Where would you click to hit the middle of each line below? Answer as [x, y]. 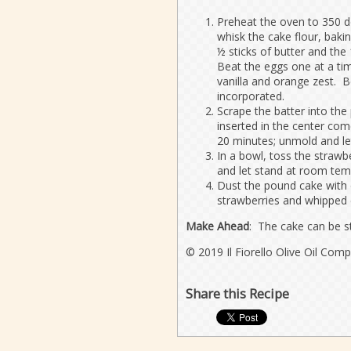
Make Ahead [217, 226]
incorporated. [250, 96]
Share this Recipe [237, 293]
